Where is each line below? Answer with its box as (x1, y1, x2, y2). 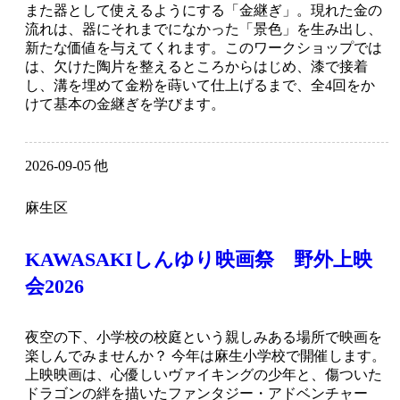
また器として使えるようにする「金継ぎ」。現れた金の (25, 3, 382, 19)
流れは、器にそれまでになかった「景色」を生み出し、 (25, 21, 382, 37)
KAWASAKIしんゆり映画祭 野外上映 (25, 248, 372, 271)
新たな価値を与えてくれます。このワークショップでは (25, 40, 382, 56)
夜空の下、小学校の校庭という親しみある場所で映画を (25, 329, 382, 346)
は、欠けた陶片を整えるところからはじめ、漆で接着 (25, 59, 368, 75)
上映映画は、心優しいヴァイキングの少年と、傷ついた (25, 367, 382, 383)
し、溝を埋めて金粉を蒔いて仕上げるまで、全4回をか (25, 78, 375, 94)
